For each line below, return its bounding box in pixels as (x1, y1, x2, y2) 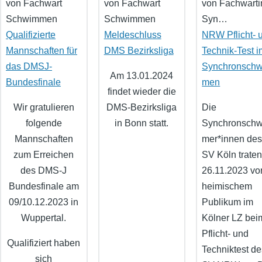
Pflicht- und (202, 229, 249, 239)
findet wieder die (107, 87, 176, 97)
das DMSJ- (6, 61, 52, 72)
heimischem (202, 181, 253, 192)
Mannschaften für (6, 46, 77, 56)
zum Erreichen (13, 150, 74, 160)
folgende (25, 118, 62, 129)
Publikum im (202, 197, 254, 208)
